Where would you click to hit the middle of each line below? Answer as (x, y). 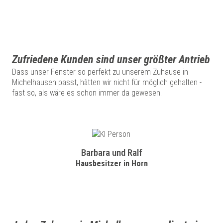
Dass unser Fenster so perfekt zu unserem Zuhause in (100, 72)
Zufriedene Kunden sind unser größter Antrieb (111, 59)
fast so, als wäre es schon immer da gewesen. (87, 93)
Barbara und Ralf (111, 152)
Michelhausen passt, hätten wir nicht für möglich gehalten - (107, 82)
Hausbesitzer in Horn (111, 163)
